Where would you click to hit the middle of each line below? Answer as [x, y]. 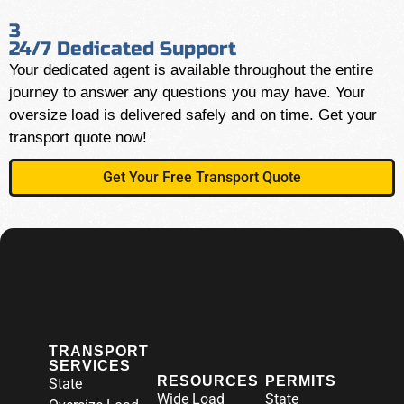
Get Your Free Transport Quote [202, 177]
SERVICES [90, 366]
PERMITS [301, 381]
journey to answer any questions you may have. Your [187, 92]
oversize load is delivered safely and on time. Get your [193, 115]
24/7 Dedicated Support [123, 49]
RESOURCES [208, 381]
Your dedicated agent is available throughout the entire [191, 70]
